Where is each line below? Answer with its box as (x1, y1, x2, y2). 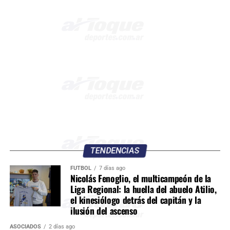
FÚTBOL (70, 164, 91, 171)
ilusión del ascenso (70, 203, 138, 217)
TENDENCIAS (89, 145, 141, 156)
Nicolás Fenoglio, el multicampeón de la (70, 171, 212, 185)
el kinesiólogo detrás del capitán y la (70, 193, 201, 206)
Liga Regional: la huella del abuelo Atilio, (70, 182, 217, 196)
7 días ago (99, 164, 125, 171)
